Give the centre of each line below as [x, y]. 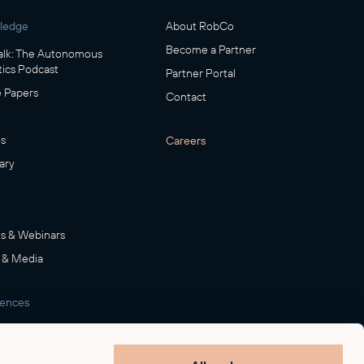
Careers [186, 140]
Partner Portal [201, 73]
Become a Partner [211, 49]
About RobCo [200, 26]
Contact [186, 96]
